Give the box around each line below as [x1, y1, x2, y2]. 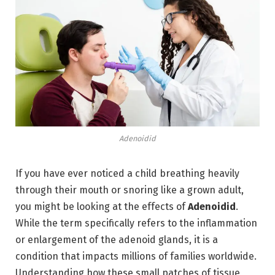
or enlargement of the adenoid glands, [15, 234, 192, 246]
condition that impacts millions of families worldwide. [15, 250, 257, 263]
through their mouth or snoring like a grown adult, [15, 184, 244, 196]
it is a [192, 234, 218, 246]
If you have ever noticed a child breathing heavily [15, 168, 239, 180]
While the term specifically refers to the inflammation [15, 217, 257, 230]
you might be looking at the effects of [15, 201, 188, 213]
